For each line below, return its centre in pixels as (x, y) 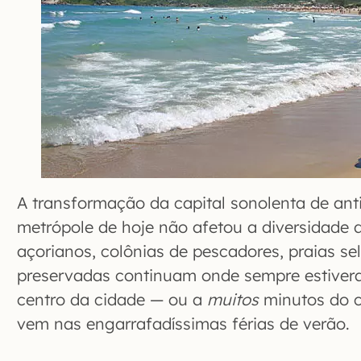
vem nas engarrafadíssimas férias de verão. (183, 324)
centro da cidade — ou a (112, 300)
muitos (233, 300)
